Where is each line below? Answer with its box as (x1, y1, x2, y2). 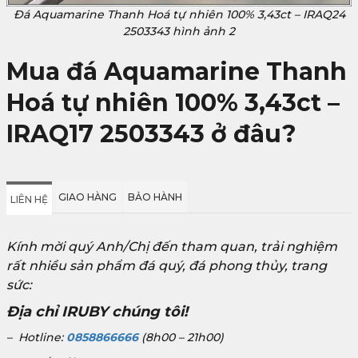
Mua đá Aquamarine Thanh (6, 56, 347, 86)
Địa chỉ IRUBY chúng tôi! (6, 302, 188, 320)
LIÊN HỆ (10, 193, 48, 205)
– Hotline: (6, 329, 66, 344)
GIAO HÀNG (58, 190, 117, 203)
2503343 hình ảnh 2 (123, 23, 235, 38)
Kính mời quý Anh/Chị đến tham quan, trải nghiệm (6, 238, 337, 254)
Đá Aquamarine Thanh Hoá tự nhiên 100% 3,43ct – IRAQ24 (13, 6, 345, 22)
